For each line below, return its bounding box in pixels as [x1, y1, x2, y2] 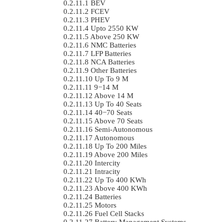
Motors [95, 201, 116, 209]
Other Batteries [91, 66, 137, 74]
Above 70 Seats [94, 116, 143, 125]
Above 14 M [94, 91, 133, 100]
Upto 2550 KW [91, 24, 138, 32]
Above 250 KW [90, 32, 139, 41]
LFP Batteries [91, 49, 131, 57]
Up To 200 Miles [95, 142, 147, 150]
